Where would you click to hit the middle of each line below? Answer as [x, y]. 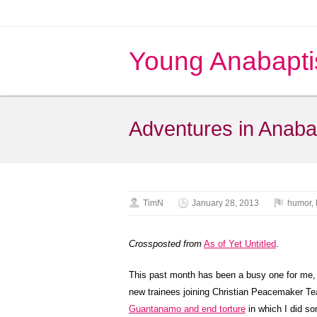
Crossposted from [165, 244]
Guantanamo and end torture [187, 309]
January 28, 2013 [225, 203]
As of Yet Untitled [240, 244]
